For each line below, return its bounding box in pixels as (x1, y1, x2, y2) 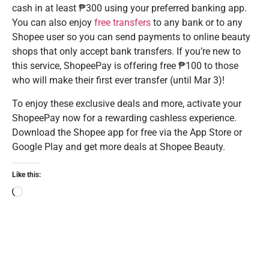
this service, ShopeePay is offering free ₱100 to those (12, 60, 238, 72)
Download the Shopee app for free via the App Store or (12, 126, 242, 138)
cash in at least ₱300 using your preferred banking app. (12, 2, 247, 14)
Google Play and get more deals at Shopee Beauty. (12, 141, 225, 153)
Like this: (12, 171, 41, 180)
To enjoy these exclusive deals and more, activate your (12, 97, 241, 109)
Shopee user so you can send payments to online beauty (12, 31, 250, 43)
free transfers (94, 17, 151, 29)
